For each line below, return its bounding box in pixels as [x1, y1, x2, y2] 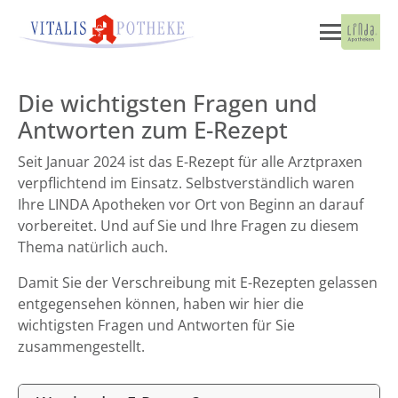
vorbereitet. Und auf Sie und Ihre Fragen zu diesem [18, 216, 359, 235]
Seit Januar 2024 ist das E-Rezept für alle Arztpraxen [18, 152, 362, 171]
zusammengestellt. [18, 337, 145, 356]
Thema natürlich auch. [18, 237, 168, 257]
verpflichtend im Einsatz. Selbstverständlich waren [18, 173, 354, 193]
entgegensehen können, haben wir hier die [18, 294, 304, 314]
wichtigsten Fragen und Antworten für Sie [18, 315, 295, 335]
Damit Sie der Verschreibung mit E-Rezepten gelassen [18, 273, 378, 292]
